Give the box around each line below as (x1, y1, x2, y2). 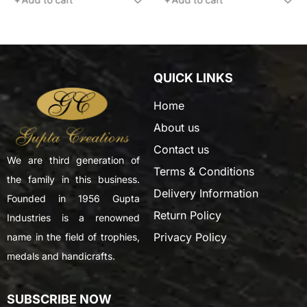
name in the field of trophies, (7, 231, 140, 243)
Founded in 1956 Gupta (7, 193, 140, 205)
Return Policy (153, 208, 221, 222)
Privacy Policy (153, 230, 227, 244)
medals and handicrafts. (7, 250, 118, 262)
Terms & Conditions (153, 164, 254, 178)
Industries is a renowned (7, 212, 140, 224)
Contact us (153, 142, 209, 156)
